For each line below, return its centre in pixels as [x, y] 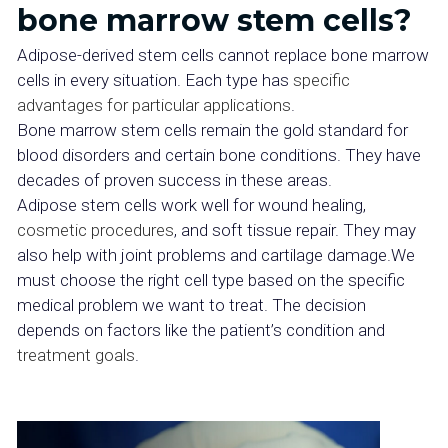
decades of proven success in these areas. [174, 180]
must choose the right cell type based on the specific [211, 280]
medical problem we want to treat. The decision [191, 305]
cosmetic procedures [95, 230]
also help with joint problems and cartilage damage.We [216, 255]
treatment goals [76, 355]
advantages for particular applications [154, 105]
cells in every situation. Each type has [153, 80]
